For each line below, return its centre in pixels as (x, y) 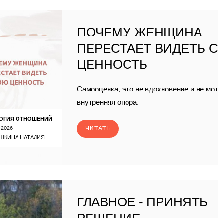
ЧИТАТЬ (98, 128)
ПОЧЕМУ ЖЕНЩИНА (140, 32)
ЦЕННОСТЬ (112, 64)
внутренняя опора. (108, 102)
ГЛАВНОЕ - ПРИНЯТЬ (143, 202)
